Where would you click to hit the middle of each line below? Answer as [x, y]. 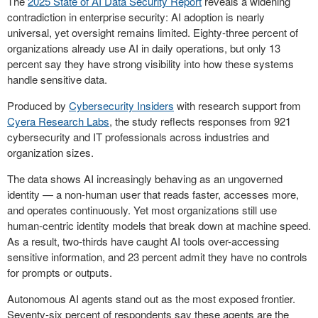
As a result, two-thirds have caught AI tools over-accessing [143, 241]
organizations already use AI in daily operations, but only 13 [144, 48]
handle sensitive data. [57, 79]
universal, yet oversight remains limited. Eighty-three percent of [153, 32]
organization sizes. [50, 152]
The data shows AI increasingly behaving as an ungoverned [145, 179]
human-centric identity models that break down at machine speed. [159, 225]
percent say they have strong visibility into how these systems [150, 64]
